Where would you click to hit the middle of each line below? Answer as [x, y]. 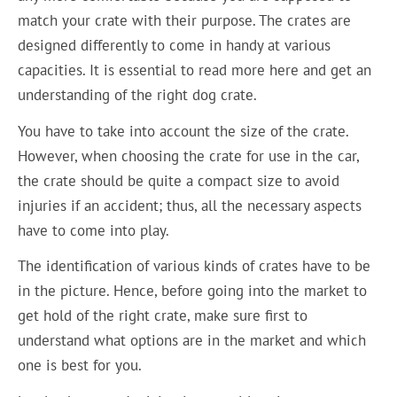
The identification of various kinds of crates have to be [195, 266]
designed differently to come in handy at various [175, 45]
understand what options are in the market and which [192, 341]
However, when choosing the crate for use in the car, [189, 156]
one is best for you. [80, 366]
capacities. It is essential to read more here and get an [195, 70]
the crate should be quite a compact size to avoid [179, 180]
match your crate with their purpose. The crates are [185, 20]
